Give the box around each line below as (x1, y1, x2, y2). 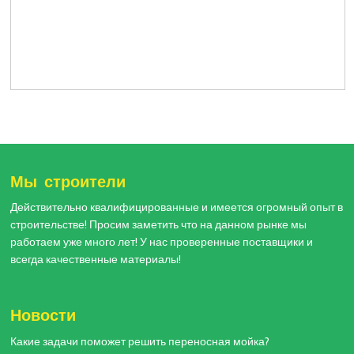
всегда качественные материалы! (10, 253, 182, 266)
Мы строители (10, 164, 126, 197)
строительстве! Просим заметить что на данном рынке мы (10, 218, 307, 232)
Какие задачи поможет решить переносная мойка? (10, 334, 270, 348)
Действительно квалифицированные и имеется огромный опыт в (10, 201, 344, 214)
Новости (10, 299, 77, 331)
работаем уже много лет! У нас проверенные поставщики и (10, 235, 314, 249)
